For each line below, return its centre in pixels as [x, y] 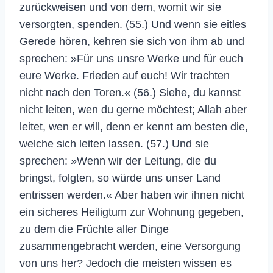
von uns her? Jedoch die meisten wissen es [126, 263]
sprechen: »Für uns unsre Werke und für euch [131, 58]
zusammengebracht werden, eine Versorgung [130, 246]
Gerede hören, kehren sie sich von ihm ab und [132, 41]
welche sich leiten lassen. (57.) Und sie [114, 144]
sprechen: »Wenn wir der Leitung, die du [118, 161]
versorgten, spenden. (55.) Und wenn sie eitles [133, 24]
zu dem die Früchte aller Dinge [94, 229]
